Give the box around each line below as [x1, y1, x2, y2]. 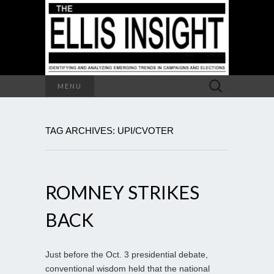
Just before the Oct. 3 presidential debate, [45, 249, 208, 259]
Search [202, 76, 230, 86]
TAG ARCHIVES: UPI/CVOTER [45, 125, 174, 136]
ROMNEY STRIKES [45, 180, 199, 203]
